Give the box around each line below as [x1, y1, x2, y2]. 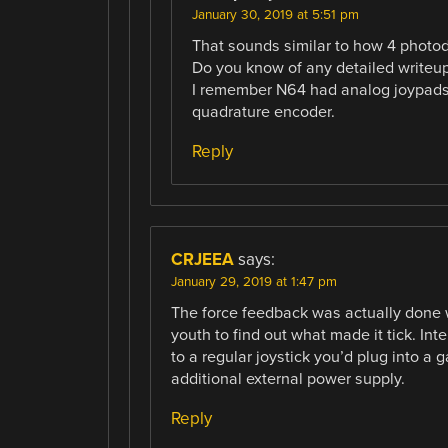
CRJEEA [170, 249, 234, 271]
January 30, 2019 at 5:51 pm [191, 6, 359, 23]
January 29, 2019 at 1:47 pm [170, 274, 337, 291]
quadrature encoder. [191, 101, 335, 122]
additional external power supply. [170, 369, 405, 390]
